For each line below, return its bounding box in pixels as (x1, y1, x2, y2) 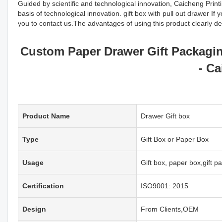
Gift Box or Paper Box (141, 135, 209, 143)
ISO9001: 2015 (141, 181, 188, 190)
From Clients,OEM (141, 205, 199, 213)
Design (22, 205, 46, 213)
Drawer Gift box (141, 111, 190, 120)
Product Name (22, 111, 70, 120)
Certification (22, 181, 64, 190)
